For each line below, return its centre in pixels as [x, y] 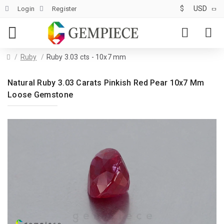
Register [64, 8]
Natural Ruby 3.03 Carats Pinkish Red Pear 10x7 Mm [106, 83]
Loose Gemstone [40, 95]
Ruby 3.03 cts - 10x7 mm [86, 57]
